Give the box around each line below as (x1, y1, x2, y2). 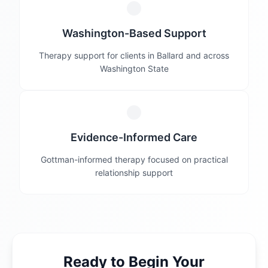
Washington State (99, 63, 169, 74)
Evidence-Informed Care (71, 131, 197, 144)
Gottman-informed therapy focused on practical (40, 154, 228, 165)
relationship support (95, 167, 173, 178)
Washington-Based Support (62, 27, 206, 39)
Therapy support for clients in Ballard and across (39, 50, 229, 60)
